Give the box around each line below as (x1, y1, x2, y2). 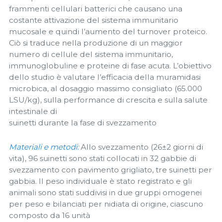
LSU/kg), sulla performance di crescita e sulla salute (9, 95, 208, 105)
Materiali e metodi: (9, 142, 81, 152)
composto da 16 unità (9, 210, 90, 220)
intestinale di (9, 107, 57, 116)
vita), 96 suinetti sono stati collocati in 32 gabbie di (9, 153, 196, 163)
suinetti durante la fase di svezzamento (9, 118, 157, 128)
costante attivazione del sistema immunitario (9, 15, 178, 25)
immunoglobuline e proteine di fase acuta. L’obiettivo (9, 61, 212, 71)
